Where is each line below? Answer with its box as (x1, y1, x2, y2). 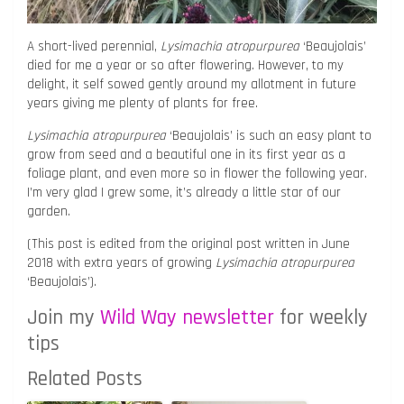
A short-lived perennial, (27, 37, 157, 55)
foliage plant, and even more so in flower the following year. (27, 164, 367, 182)
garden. (27, 202, 70, 220)
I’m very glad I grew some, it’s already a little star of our (27, 183, 341, 201)
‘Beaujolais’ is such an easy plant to (166, 126, 372, 144)
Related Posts (27, 365, 142, 392)
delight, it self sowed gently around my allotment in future (27, 75, 356, 93)
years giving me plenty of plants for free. (27, 94, 258, 112)
